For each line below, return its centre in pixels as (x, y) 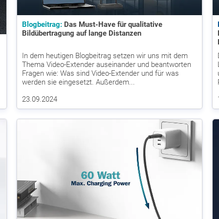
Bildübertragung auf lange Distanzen (82, 33)
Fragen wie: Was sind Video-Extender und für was (100, 73)
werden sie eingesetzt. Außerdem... (78, 82)
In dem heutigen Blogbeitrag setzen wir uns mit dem (105, 55)
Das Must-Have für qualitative (112, 24)
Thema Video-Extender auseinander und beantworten (107, 64)
